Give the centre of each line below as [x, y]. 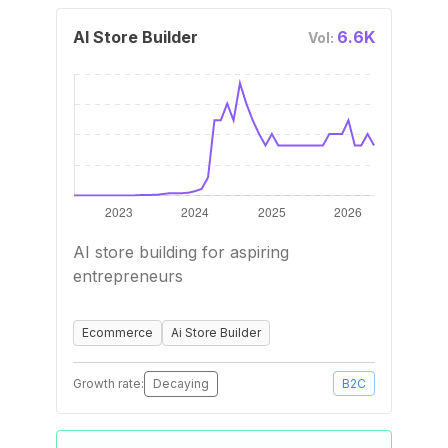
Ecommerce [117, 332]
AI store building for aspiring [181, 252]
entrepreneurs [128, 276]
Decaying [181, 383]
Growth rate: [108, 383]
